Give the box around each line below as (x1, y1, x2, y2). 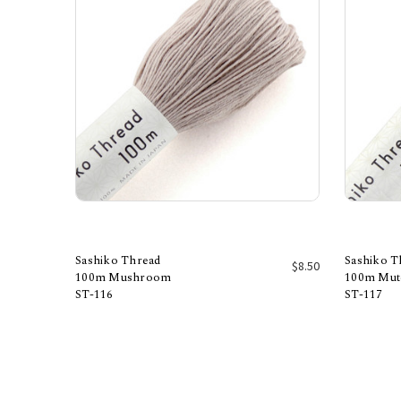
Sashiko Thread (75, 252, 161, 270)
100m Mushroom (75, 269, 172, 287)
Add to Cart (167, 294, 227, 309)
